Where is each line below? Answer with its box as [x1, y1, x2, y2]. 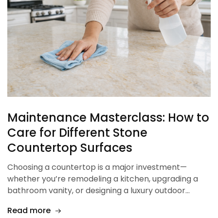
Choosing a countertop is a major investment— [7, 162, 187, 173]
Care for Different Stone [7, 125, 147, 141]
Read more [7, 205, 51, 217]
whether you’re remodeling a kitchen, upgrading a [7, 173, 198, 185]
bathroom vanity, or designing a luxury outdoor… [7, 185, 190, 197]
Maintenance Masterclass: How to [7, 109, 209, 126]
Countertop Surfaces [7, 140, 132, 156]
